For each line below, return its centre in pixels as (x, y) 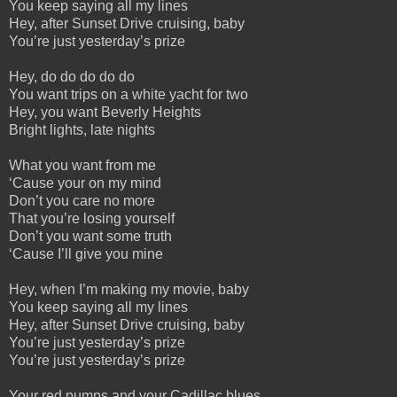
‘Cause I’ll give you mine (86, 253)
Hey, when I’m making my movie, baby (129, 289)
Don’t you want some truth (90, 236)
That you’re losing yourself (92, 218)
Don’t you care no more (82, 200)
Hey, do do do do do (72, 76)
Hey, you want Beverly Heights (105, 112)
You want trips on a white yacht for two (128, 94)
